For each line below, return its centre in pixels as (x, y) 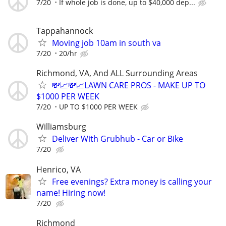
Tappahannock (65, 31)
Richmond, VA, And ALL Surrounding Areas (117, 73)
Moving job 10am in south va (106, 43)
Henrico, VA (59, 169)
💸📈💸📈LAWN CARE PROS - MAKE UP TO (129, 86)
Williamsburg (61, 127)
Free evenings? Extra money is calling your (132, 181)
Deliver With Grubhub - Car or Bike (118, 139)
